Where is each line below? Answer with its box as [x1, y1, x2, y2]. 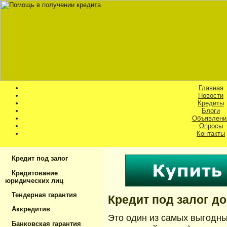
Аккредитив [10, 205, 50, 213]
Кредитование [10, 169, 58, 177]
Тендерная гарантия [10, 191, 77, 199]
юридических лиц [5, 176, 63, 184]
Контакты [197, 130, 225, 137]
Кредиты [198, 99, 224, 107]
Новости [198, 92, 223, 99]
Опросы [199, 122, 223, 130]
